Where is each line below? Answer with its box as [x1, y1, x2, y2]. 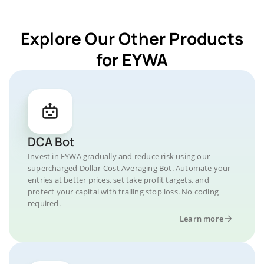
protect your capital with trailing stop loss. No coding [28, 186, 219, 197]
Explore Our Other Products [20, 27, 244, 49]
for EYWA [95, 48, 169, 71]
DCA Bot [28, 134, 74, 150]
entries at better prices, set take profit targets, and [28, 174, 209, 185]
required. [28, 198, 61, 209]
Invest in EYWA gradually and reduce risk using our [28, 151, 210, 161]
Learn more [180, 213, 223, 224]
